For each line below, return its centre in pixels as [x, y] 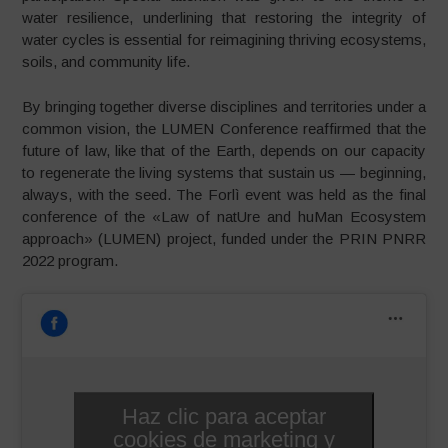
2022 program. [70, 260]
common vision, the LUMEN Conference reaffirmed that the [224, 128]
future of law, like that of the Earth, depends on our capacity [224, 150]
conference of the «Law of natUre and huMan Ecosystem [224, 216]
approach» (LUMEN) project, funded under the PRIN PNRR [224, 238]
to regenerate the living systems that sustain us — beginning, [224, 172]
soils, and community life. [106, 61]
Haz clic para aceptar [223, 416]
